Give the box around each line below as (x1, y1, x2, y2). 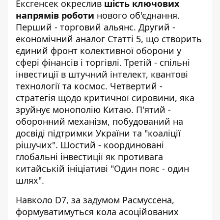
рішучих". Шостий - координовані (16, 138, 164, 151)
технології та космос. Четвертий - (16, 80, 163, 92)
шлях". (16, 174, 44, 186)
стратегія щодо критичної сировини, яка (16, 91, 194, 104)
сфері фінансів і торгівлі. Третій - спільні (16, 56, 190, 68)
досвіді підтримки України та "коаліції (16, 127, 181, 139)
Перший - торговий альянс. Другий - (16, 21, 175, 33)
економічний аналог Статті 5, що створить (16, 32, 202, 45)
